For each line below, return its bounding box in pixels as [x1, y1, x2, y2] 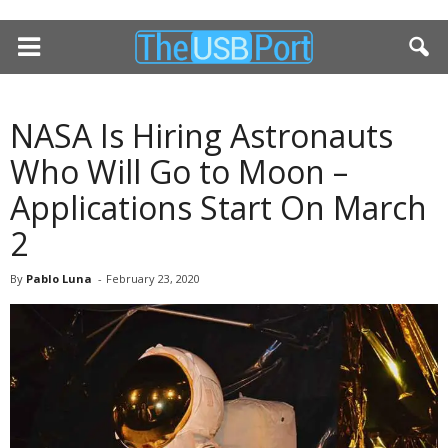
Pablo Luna [26, 271, 92, 286]
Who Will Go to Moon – [10, 150, 348, 193]
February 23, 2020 [106, 271, 200, 286]
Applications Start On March [10, 186, 427, 229]
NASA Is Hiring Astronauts [10, 114, 393, 157]
